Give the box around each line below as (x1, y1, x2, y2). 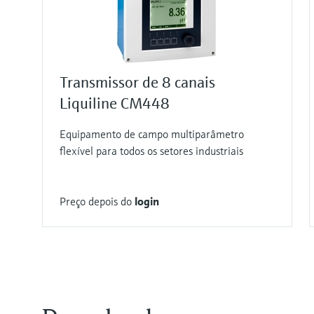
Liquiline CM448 (60, 94, 170, 114)
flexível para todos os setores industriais (60, 144, 243, 158)
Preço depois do (60, 194, 135, 209)
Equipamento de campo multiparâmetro (60, 127, 244, 142)
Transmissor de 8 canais (60, 73, 215, 93)
